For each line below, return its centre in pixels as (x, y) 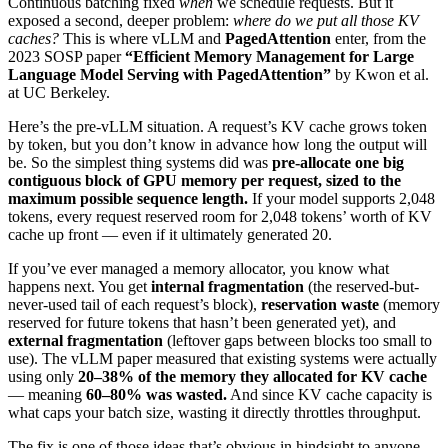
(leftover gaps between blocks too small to (297, 340)
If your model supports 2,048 (341, 198)
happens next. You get (79, 286)
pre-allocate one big (338, 162)
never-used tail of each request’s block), (134, 304)
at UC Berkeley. (59, 92)
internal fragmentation (227, 286)
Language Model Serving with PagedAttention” (169, 74)
